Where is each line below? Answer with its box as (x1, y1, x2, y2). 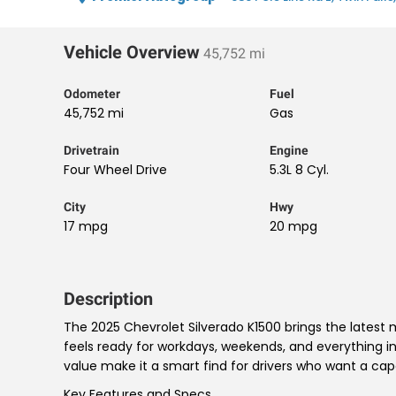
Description (64, 288, 153, 309)
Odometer (64, 87, 120, 101)
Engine (270, 143, 309, 157)
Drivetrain (64, 143, 119, 157)
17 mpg (64, 217, 108, 235)
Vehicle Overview (64, 42, 200, 63)
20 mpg (270, 217, 318, 235)
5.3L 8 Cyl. (270, 161, 330, 179)
